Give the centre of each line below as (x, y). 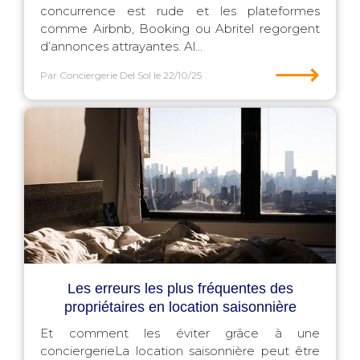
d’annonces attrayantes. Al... (121, 46)
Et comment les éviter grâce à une (180, 333)
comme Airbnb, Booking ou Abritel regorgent (180, 29)
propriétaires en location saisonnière (180, 307)
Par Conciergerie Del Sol (96, 75)
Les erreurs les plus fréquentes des (180, 288)
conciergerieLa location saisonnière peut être (180, 351)
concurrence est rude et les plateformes (180, 11)
